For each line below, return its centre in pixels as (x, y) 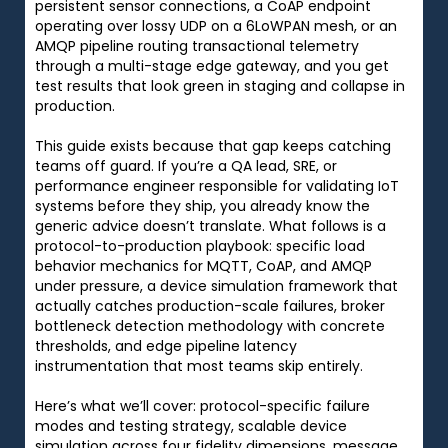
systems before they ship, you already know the (202, 205)
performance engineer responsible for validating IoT (217, 185)
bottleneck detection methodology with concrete (210, 325)
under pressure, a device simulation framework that (216, 285)
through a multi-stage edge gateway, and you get (212, 65)
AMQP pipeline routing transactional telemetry (197, 45)
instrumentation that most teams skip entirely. (199, 365)
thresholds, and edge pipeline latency (166, 345)
